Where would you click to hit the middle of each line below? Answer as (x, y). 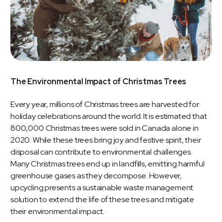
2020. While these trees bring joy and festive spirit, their (106, 140)
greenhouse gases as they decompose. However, (96, 176)
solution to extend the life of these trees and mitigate (103, 200)
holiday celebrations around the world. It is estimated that (109, 116)
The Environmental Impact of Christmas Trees (99, 82)
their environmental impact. (57, 212)
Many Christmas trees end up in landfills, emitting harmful (108, 164)
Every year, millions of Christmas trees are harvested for (105, 105)
